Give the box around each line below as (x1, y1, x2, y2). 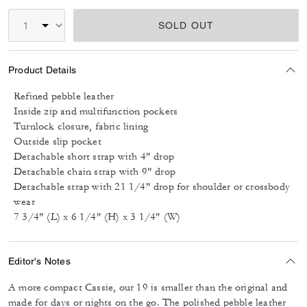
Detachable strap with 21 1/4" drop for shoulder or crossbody (14, 180, 291, 193)
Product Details (8, 64, 76, 75)
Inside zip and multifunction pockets (14, 105, 178, 118)
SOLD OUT (158, 20, 214, 31)
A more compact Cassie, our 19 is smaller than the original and (8, 281, 288, 294)
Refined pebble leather (14, 90, 114, 103)
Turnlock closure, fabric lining (14, 120, 149, 133)
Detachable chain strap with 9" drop (14, 165, 175, 178)
